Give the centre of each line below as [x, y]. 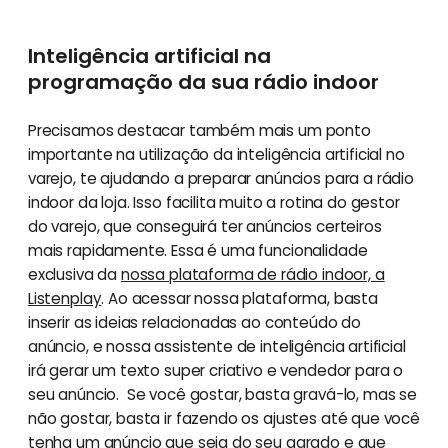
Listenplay [64, 298]
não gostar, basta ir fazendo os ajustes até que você [223, 418]
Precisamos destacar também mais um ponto [199, 130]
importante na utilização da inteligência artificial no [216, 154]
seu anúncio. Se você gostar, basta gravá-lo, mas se [222, 394]
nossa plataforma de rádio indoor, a [252, 274]
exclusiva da [74, 274]
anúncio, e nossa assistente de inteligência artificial [216, 346]
